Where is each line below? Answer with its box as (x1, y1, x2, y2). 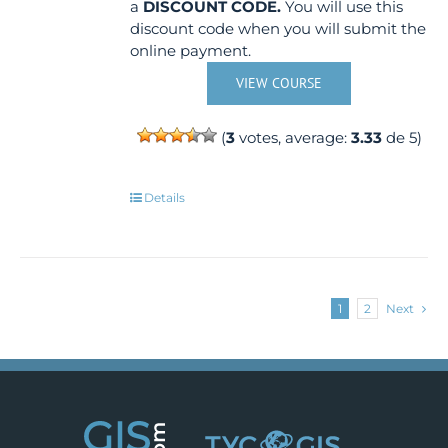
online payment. (130, 41, 252, 60)
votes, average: (234, 128, 351, 147)
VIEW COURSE (236, 74, 323, 92)
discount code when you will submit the (130, 19, 427, 38)
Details (144, 190, 186, 205)
